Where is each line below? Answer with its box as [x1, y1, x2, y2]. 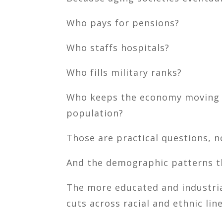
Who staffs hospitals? [66, 41, 170, 54]
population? [66, 107, 124, 119]
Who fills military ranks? [66, 66, 182, 78]
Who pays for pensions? [66, 16, 180, 29]
